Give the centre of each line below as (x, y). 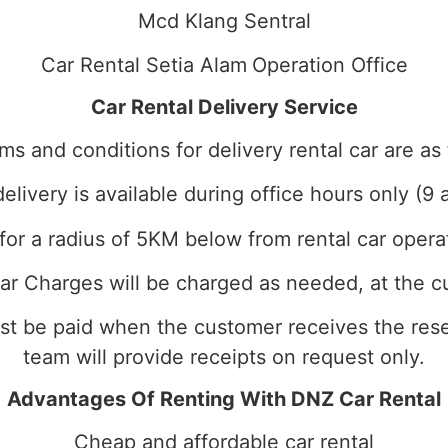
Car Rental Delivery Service (224, 106)
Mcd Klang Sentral (224, 20)
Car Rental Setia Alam (143, 65)
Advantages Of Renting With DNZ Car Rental (224, 398)
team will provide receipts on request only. (224, 357)
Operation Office (329, 65)
